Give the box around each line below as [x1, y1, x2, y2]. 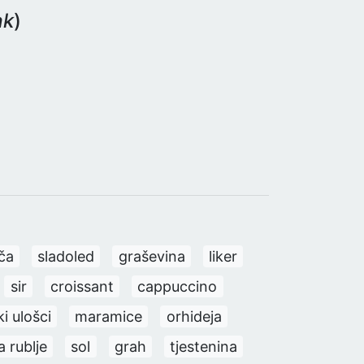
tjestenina [170, 337, 238, 355]
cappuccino [137, 277, 218, 295]
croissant [50, 277, 114, 295]
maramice [75, 307, 143, 325]
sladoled [37, 247, 95, 265]
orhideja [166, 307, 222, 325]
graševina [118, 247, 185, 265]
